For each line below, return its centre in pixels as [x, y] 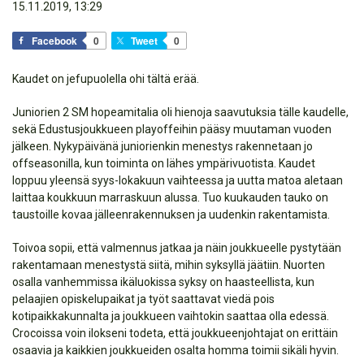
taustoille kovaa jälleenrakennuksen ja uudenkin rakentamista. [171, 214]
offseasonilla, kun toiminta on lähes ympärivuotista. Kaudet [164, 163]
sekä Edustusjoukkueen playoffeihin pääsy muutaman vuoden [172, 129]
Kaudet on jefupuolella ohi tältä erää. [106, 79]
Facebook [54, 41]
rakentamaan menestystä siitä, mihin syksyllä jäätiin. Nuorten [169, 265]
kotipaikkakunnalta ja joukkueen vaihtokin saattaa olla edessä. [171, 316]
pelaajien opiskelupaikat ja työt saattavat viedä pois [143, 299]
